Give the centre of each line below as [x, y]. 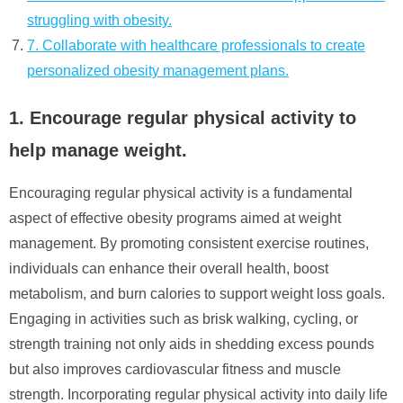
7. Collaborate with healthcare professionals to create [196, 45]
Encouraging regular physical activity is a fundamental [181, 193]
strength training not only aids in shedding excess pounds [192, 344]
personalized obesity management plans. [158, 70]
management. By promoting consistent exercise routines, [189, 243]
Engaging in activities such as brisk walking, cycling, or [184, 318]
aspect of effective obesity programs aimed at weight [175, 218]
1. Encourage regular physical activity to [183, 117]
